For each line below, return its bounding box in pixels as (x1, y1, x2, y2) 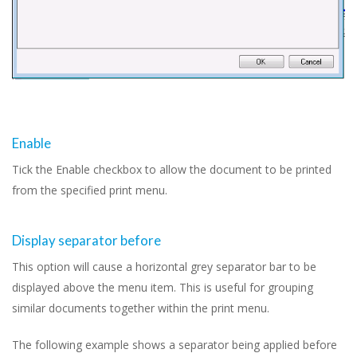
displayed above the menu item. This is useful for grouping (12, 279, 313, 295)
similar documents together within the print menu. (12, 300, 269, 316)
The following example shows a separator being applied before (12, 336, 337, 352)
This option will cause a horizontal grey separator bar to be (12, 258, 316, 274)
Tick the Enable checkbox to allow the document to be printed (12, 161, 331, 177)
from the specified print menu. (12, 182, 167, 198)
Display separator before (12, 231, 161, 249)
